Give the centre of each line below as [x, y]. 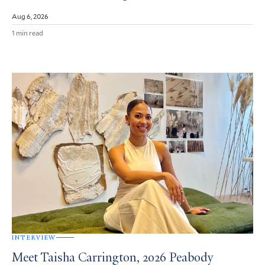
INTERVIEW [34, 237]
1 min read [28, 33]
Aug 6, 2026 [30, 16]
